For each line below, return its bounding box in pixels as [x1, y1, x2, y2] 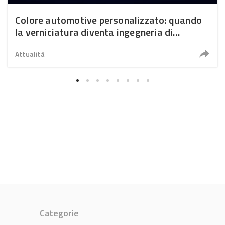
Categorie [40, 206, 79, 220]
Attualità [15, 49, 45, 60]
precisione [15, 36, 60, 52]
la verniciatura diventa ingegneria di [15, 24, 173, 40]
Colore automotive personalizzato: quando [15, 12, 202, 28]
